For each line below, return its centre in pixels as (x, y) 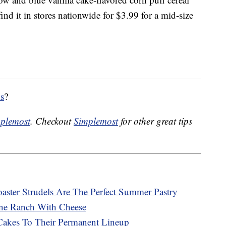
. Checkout (52, 121)
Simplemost (96, 121)
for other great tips (155, 121)
